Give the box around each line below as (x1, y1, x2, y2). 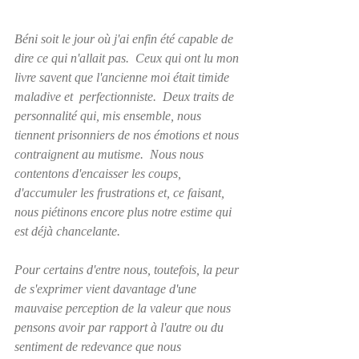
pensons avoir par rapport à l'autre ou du (14, 320, 227, 334)
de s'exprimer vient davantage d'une (14, 281, 200, 296)
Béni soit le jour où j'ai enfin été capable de (14, 31, 236, 46)
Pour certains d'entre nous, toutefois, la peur (14, 262, 242, 276)
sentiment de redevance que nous (14, 339, 184, 353)
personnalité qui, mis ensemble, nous (14, 108, 204, 123)
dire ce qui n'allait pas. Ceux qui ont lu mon (14, 50, 242, 65)
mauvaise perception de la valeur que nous (14, 301, 234, 315)
